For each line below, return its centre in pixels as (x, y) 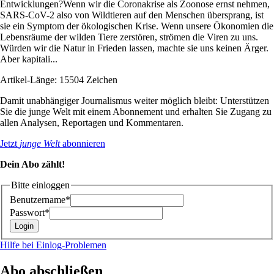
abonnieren (83, 143)
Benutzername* (40, 200)
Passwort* (30, 213)
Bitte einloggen (40, 185)
